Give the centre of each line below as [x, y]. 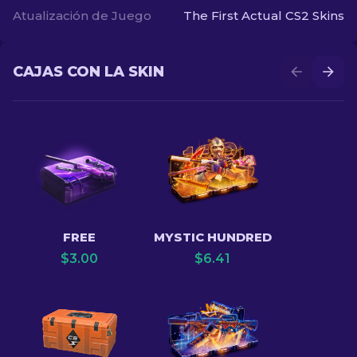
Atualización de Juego [82, 16]
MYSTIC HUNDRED [212, 237]
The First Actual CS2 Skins [264, 16]
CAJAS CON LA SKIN [88, 72]
